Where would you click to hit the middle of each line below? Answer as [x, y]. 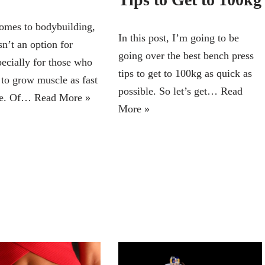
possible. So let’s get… [169, 91]
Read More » [62, 98]
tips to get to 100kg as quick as [185, 73]
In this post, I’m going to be [178, 38]
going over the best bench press [186, 55]
